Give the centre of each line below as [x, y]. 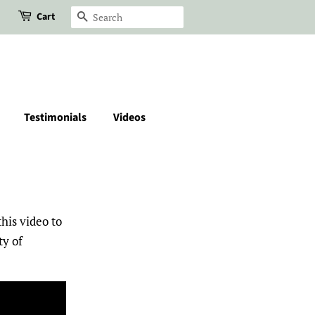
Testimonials [55, 117]
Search [104, 18]
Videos [129, 117]
